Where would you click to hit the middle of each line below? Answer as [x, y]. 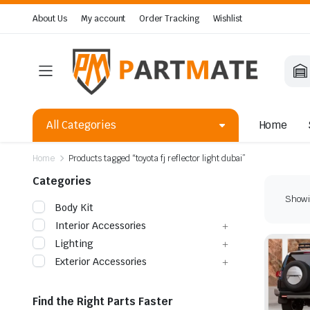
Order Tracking [170, 19]
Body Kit [74, 207]
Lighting [74, 243]
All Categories [81, 125]
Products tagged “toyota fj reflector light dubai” [157, 158]
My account [103, 19]
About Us [50, 19]
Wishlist [228, 19]
